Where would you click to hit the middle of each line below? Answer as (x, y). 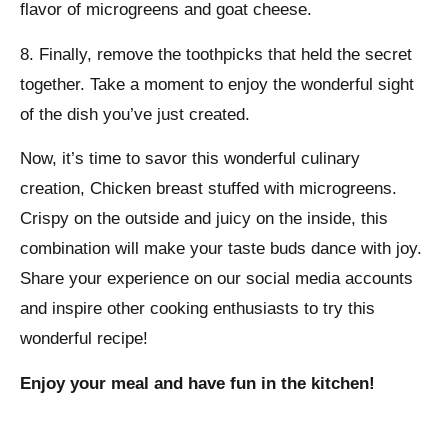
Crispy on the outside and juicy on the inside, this (204, 219)
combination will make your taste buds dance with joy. (221, 249)
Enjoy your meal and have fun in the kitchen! (197, 383)
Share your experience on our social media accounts (216, 279)
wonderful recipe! (84, 339)
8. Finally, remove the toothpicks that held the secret (216, 54)
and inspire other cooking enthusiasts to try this (197, 309)
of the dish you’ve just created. (135, 114)
